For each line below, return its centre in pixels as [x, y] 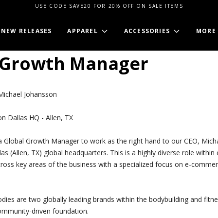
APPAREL [82, 31]
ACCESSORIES [147, 31]
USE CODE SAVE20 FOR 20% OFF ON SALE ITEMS [109, 6]
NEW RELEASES [27, 31]
